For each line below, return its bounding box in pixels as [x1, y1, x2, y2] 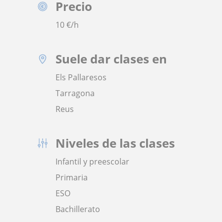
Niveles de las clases [55, 135, 175, 151]
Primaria [55, 172, 88, 183]
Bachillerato [55, 204, 100, 215]
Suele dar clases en [55, 51, 167, 67]
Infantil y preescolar [55, 156, 129, 167]
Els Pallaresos [55, 72, 107, 83]
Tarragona [55, 88, 95, 99]
